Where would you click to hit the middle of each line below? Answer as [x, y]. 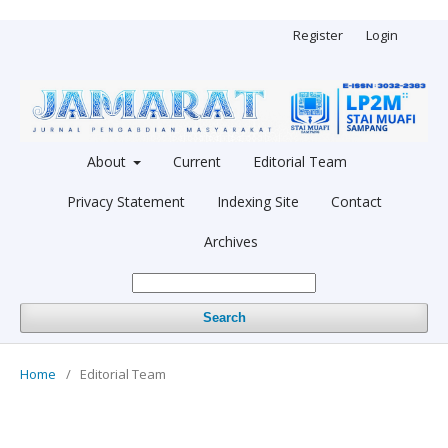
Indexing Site [257, 201]
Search [224, 317]
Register [318, 35]
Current [197, 161]
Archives [231, 241]
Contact [356, 201]
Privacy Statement [125, 201]
